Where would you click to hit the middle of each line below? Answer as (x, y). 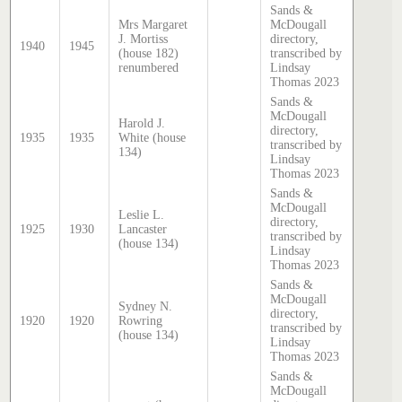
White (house (153, 137)
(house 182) (149, 53)
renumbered (149, 67)
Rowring (141, 320)
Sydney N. (146, 306)
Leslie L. (142, 214)
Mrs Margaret (153, 24)
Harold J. (142, 123)
